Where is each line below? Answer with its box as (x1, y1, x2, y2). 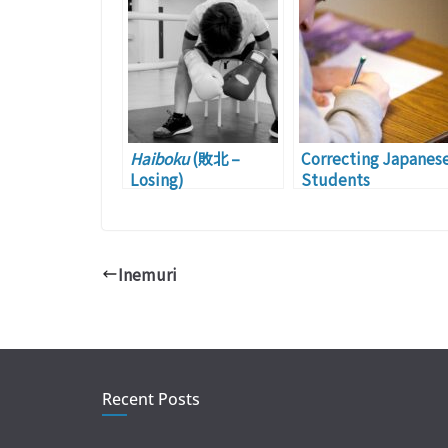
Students (301, 168, 370, 191)
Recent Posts (102, 388, 200, 411)
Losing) (130, 168, 184, 191)
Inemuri (118, 262, 177, 287)
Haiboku (130, 147, 189, 170)
